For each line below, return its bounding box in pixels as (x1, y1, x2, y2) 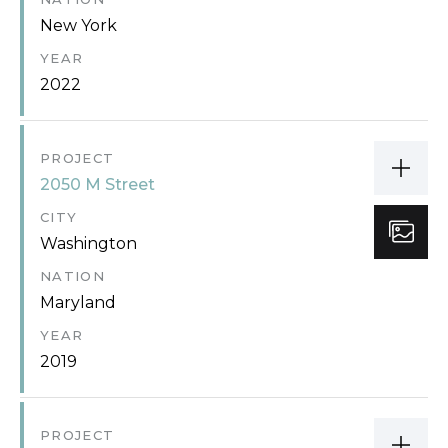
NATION (40, 267, 105, 284)
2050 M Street (40, 174, 155, 194)
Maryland (40, 292, 116, 312)
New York (40, 15, 117, 35)
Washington (40, 233, 137, 253)
